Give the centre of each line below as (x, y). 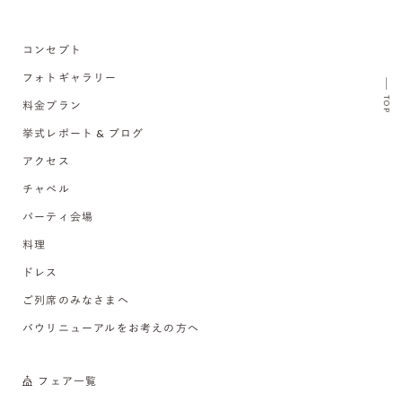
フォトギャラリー (70, 77)
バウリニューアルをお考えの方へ (111, 328)
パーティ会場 (58, 216)
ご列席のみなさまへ (76, 300)
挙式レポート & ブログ (83, 133)
